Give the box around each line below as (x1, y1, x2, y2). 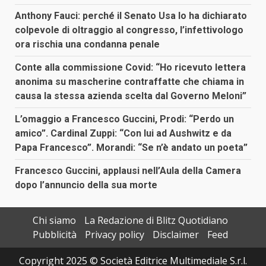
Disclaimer (152, 227, 199, 241)
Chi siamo (32, 213, 76, 227)
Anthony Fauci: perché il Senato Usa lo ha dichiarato (15, 9, 247, 21)
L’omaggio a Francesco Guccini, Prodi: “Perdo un (15, 113, 234, 125)
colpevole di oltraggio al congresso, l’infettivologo (15, 24, 243, 36)
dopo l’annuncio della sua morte (15, 179, 157, 191)
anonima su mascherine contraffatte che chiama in (15, 75, 244, 87)
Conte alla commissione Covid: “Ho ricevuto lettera (15, 61, 246, 73)
